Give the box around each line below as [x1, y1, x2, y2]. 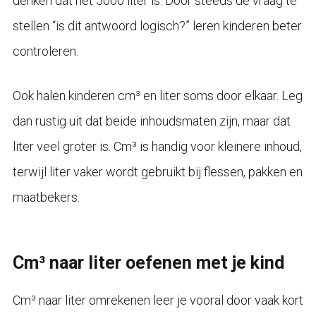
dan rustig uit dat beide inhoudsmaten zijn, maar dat [12, 113, 291, 128]
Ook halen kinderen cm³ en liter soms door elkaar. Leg [12, 87, 303, 103]
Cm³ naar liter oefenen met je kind [12, 252, 284, 273]
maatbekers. [12, 189, 80, 205]
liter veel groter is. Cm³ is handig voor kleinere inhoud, [12, 138, 302, 154]
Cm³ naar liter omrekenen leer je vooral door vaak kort [12, 292, 303, 308]
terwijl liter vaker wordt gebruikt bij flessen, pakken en [12, 164, 303, 179]
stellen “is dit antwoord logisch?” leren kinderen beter [12, 18, 302, 33]
